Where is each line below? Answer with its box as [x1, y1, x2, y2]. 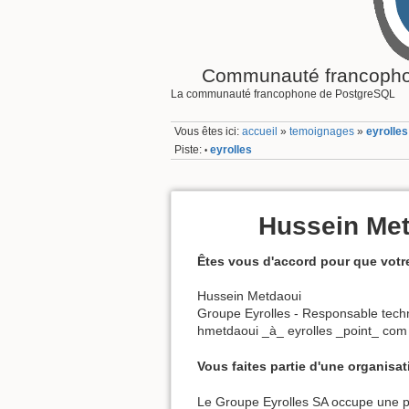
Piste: [174, 142, 203, 156]
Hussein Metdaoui [197, 288, 301, 304]
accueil [242, 125, 278, 139]
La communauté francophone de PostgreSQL [171, 88, 395, 101]
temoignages [289, 125, 355, 139]
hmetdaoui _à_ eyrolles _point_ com [197, 323, 407, 339]
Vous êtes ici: [174, 125, 243, 139]
